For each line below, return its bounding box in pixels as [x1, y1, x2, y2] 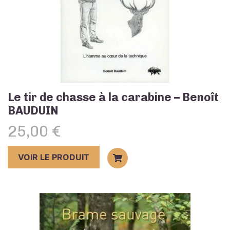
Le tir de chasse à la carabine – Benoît [8, 90, 219, 105]
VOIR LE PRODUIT [18, 152, 89, 163]
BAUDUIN [8, 104, 59, 118]
